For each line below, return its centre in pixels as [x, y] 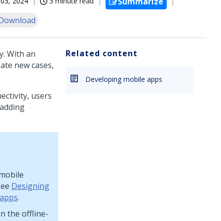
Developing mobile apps [124, 79]
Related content [102, 53]
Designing [30, 186]
